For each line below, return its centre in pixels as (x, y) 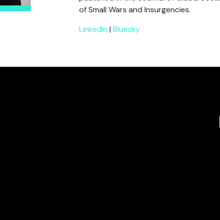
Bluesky (127, 29)
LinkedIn (94, 29)
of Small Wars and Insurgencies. (135, 10)
